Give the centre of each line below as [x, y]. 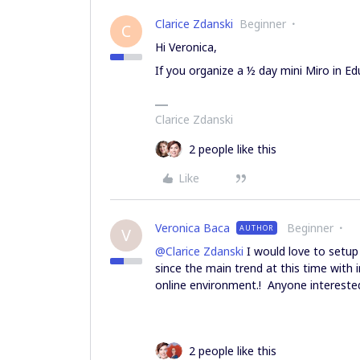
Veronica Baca [192, 228]
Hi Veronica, [188, 47]
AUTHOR [257, 228]
